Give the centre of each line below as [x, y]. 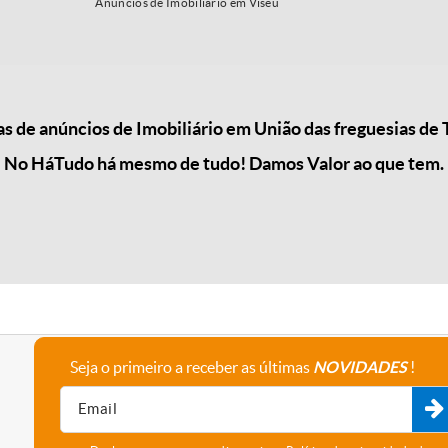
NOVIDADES [361, 366]
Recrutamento [186, 425]
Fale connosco [186, 401]
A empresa [174, 377]
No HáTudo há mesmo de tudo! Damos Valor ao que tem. [224, 163]
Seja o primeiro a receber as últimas [191, 366]
